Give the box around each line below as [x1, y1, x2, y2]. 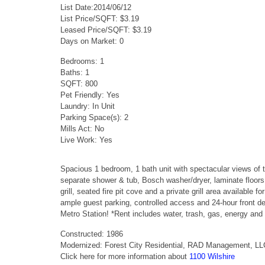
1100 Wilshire [189, 251, 235, 261]
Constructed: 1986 [60, 229, 123, 238]
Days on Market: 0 [60, 36, 124, 46]
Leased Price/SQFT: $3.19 [60, 25, 151, 34]
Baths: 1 [60, 67, 89, 77]
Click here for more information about [60, 251, 189, 261]
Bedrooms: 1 [60, 56, 104, 66]
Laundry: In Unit [60, 101, 115, 111]
